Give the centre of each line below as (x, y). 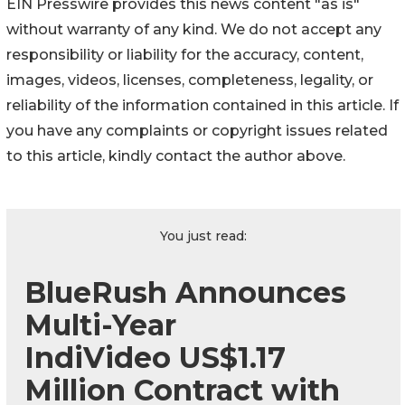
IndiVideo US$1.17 (155, 357)
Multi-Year (100, 325)
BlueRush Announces (185, 292)
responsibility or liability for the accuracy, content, (185, 54)
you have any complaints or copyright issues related (197, 130)
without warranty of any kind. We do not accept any (194, 29)
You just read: (203, 235)
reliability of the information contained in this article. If (202, 105)
